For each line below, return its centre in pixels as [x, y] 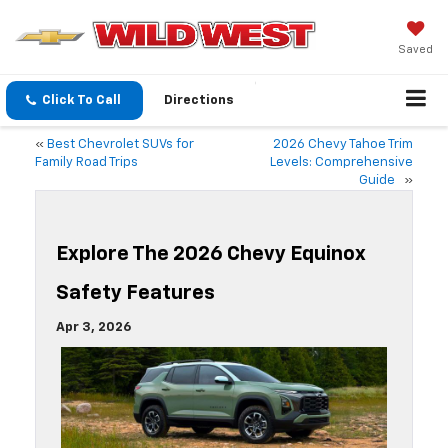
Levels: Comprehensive [341, 163]
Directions [199, 101]
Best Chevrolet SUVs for [120, 145]
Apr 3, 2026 [93, 328]
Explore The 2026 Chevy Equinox [211, 254]
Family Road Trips [91, 163]
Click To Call [81, 101]
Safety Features [140, 293]
